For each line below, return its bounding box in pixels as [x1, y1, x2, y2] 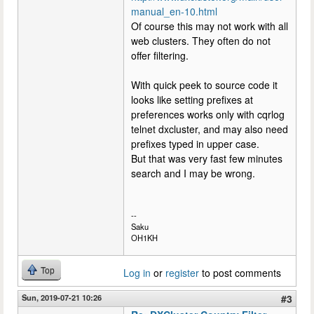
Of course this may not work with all [131, 19, 288, 33]
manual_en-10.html [131, 4, 217, 18]
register [165, 265, 199, 280]
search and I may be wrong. [131, 166, 255, 180]
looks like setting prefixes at [131, 93, 253, 107]
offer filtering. [131, 48, 189, 62]
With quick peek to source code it [131, 78, 278, 92]
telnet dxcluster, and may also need [131, 122, 288, 136]
